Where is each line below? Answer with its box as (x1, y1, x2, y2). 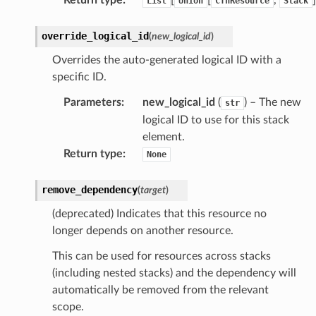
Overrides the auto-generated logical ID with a (51, 54, 281, 66)
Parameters (63, 96, 121, 108)
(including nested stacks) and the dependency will (51, 267, 296, 279)
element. (142, 130, 185, 142)
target (140, 184, 166, 195)
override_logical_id (41, 30, 149, 42)
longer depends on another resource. (51, 224, 233, 236)
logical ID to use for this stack (142, 114, 289, 126)
